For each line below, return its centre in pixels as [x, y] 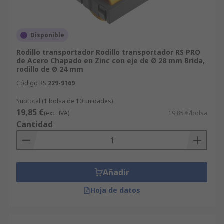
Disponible [47, 35]
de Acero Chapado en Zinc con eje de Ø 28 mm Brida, [111, 61]
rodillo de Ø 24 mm [50, 69]
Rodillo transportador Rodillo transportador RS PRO [108, 52]
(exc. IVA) [57, 113]
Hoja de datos [115, 190]
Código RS [31, 83]
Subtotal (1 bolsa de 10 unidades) [65, 101]
